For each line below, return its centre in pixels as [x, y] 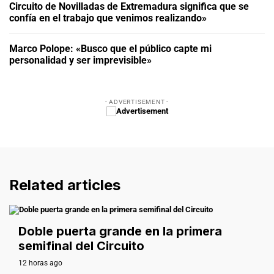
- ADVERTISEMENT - [137, 102]
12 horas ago [40, 263]
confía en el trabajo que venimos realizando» [108, 18]
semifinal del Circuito [81, 246]
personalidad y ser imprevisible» [80, 60]
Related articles [65, 185]
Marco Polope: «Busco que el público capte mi [110, 48]
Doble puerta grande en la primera [120, 231]
